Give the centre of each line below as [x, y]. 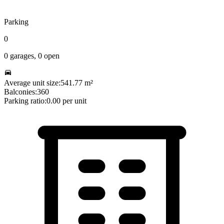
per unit [74, 101]
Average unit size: [32, 83]
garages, [22, 56]
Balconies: [20, 92]
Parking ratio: [25, 101]
